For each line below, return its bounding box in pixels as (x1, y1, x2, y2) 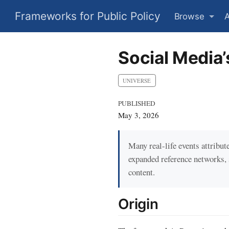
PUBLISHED (118, 98, 156, 108)
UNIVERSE (123, 77, 151, 85)
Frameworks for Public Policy (15, 9, 161, 22)
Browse (174, 11, 204, 21)
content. (128, 166, 155, 178)
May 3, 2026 (118, 109, 159, 120)
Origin (118, 195, 158, 213)
